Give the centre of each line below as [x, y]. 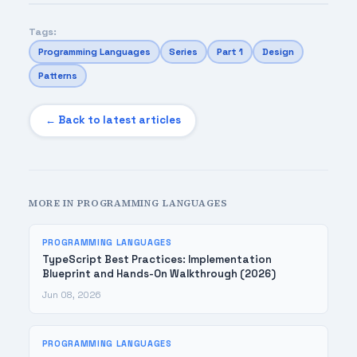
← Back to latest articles [113, 120]
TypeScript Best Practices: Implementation [157, 260]
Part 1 [230, 51]
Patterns [57, 75]
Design [279, 51]
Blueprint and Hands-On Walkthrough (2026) [159, 274]
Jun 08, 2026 [71, 295]
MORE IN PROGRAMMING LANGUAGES [128, 203]
